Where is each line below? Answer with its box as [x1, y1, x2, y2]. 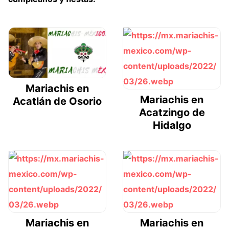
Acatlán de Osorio [13, 95, 102, 107]
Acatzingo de [139, 106, 205, 119]
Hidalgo [152, 119, 191, 132]
